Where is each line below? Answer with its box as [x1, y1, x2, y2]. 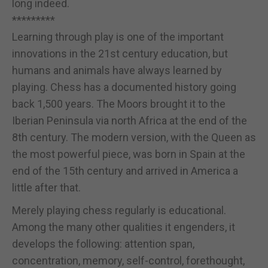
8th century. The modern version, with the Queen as [12, 130, 256, 144]
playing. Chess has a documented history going [12, 80, 236, 93]
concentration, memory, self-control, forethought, [12, 254, 245, 267]
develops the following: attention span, [12, 237, 194, 250]
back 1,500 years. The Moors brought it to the [12, 97, 226, 110]
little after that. [12, 181, 81, 194]
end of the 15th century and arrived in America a [12, 164, 238, 177]
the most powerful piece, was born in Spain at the [12, 147, 245, 160]
